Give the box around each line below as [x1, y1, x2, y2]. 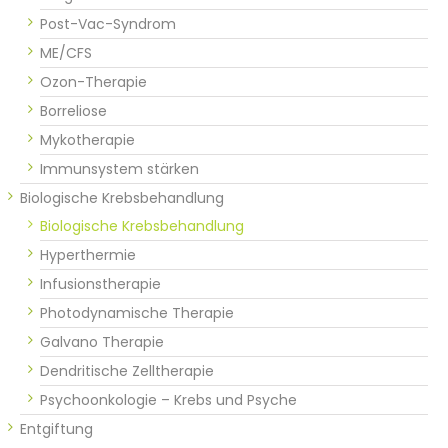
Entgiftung [20, 418, 93, 439]
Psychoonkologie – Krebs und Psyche [40, 389, 297, 410]
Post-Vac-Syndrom [40, 13, 176, 34]
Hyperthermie [40, 244, 136, 265]
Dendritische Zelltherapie [40, 360, 214, 381]
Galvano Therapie [40, 331, 164, 352]
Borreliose [40, 100, 107, 121]
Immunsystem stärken [40, 158, 199, 179]
